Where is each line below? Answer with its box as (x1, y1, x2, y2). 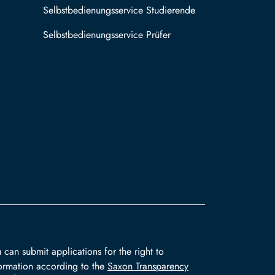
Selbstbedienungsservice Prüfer (43, 28, 171, 42)
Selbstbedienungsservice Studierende (43, 3, 195, 17)
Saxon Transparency (107, 259, 188, 273)
